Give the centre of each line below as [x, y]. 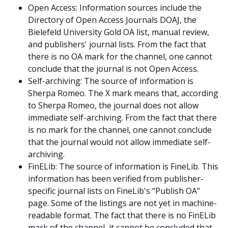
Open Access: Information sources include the [115, 7]
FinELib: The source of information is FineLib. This [123, 166]
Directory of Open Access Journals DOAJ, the [112, 20]
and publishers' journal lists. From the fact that [117, 44]
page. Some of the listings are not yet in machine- [122, 203]
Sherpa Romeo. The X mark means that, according [123, 93]
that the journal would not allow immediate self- [119, 142]
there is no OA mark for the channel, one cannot [120, 56]
